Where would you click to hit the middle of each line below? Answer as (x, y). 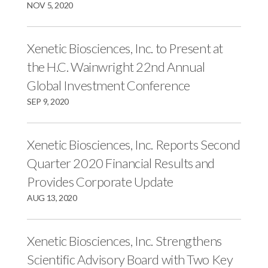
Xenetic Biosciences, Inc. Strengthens (124, 241)
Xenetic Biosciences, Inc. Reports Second (134, 144)
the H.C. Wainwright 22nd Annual (116, 67)
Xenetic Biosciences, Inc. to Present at (125, 48)
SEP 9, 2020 (48, 101)
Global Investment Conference (109, 85)
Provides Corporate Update (100, 182)
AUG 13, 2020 (52, 198)
